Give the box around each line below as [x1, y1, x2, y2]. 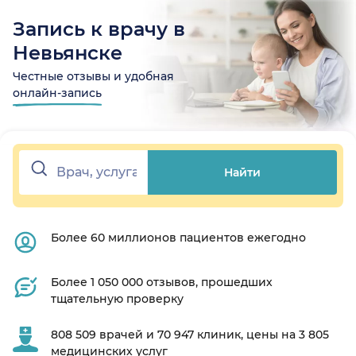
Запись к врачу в [13, 17, 185, 41]
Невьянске [13, 41, 122, 65]
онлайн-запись [13, 86, 102, 101]
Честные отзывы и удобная [13, 69, 174, 84]
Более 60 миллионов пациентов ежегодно [51, 230, 306, 246]
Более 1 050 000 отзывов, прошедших [51, 275, 273, 290]
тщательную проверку [51, 292, 184, 307]
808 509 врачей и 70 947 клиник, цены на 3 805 [51, 327, 329, 342]
